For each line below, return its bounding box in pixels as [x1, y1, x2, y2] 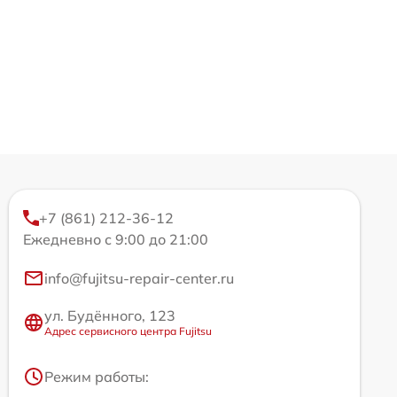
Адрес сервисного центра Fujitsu [44, 324, 212, 338]
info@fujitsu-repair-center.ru [44, 269, 234, 287]
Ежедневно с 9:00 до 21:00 [23, 230, 208, 248]
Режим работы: [44, 368, 149, 385]
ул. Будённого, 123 [44, 307, 175, 324]
